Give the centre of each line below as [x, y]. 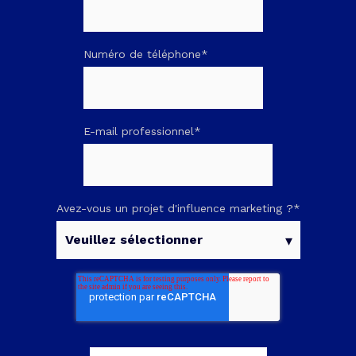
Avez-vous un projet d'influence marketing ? [174, 209]
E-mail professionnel [139, 132]
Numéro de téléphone [142, 54]
